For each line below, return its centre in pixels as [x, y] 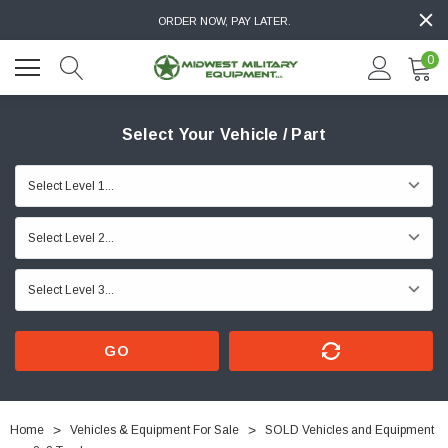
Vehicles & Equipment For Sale [154, 430]
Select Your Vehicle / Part [224, 135]
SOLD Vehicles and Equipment [349, 430]
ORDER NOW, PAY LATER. [224, 21]
